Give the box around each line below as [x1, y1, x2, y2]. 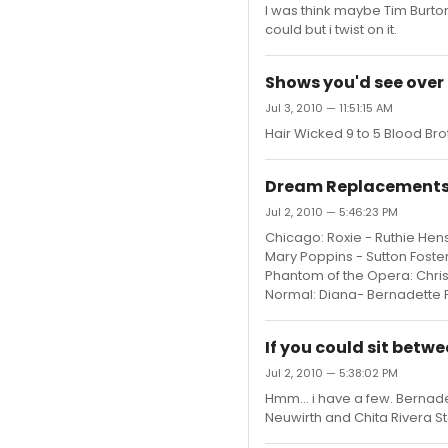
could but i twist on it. [265, 20, 397, 39]
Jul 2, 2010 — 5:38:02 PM [265, 365, 398, 381]
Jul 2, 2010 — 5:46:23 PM [265, 204, 398, 220]
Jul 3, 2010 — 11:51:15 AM [265, 100, 393, 116]
